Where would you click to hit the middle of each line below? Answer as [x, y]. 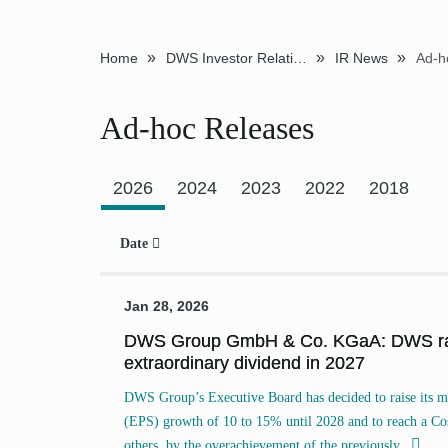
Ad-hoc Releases [206, 128]
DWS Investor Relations [299, 58]
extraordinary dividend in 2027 [244, 363]
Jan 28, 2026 [166, 306]
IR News [361, 58]
